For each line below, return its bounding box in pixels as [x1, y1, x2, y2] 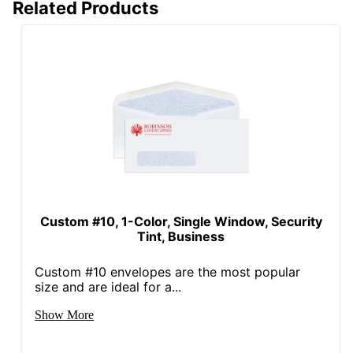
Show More [35, 307, 95, 321]
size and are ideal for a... [35, 278, 182, 295]
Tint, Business [137, 228, 225, 244]
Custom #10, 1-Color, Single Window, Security [39, 213, 322, 229]
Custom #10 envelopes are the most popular [35, 263, 301, 280]
